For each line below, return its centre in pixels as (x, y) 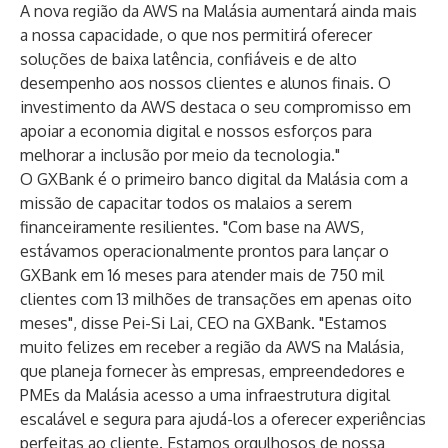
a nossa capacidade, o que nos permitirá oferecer (196, 35)
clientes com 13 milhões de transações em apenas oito (216, 299)
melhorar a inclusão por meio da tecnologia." (180, 155)
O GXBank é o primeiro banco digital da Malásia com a (214, 179)
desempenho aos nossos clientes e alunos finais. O (205, 83)
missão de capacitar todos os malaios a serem (186, 203)
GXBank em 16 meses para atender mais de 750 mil (202, 275)
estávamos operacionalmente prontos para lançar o (204, 251)
